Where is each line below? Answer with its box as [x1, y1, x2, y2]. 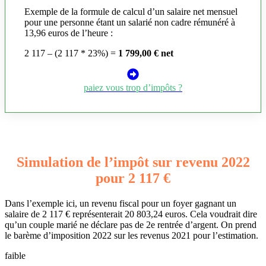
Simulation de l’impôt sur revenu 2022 [16, 154, 250, 170]
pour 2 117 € [96, 170, 170, 186]
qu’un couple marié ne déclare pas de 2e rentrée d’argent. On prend [5, 219, 256, 230]
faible [5, 250, 26, 261]
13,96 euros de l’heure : [24, 28, 113, 39]
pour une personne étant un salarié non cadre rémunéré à [24, 17, 235, 28]
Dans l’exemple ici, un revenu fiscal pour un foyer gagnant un [5, 198, 236, 208]
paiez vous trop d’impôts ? [84, 83, 182, 93]
